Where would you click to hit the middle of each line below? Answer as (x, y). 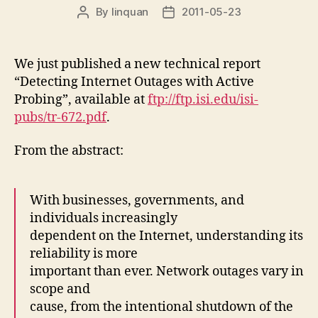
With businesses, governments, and (137, 201)
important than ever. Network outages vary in (167, 272)
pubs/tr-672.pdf (60, 117)
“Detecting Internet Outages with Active (134, 82)
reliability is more (84, 254)
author (98, 28)
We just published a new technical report (137, 64)
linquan (130, 11)
